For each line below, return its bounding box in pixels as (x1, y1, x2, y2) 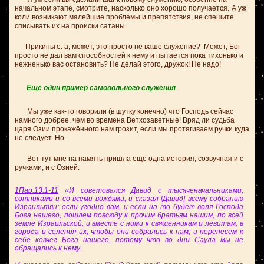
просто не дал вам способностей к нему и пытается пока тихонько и (15, 51, 243, 60)
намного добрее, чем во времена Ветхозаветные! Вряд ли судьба (15, 116, 235, 124)
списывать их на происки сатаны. (15, 22, 127, 30)
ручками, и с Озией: (15, 163, 80, 171)
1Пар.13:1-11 (15, 186, 58, 194)
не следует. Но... (15, 134, 70, 142)
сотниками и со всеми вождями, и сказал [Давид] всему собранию (15, 194, 243, 203)
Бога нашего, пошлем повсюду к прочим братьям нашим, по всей (15, 211, 243, 219)
